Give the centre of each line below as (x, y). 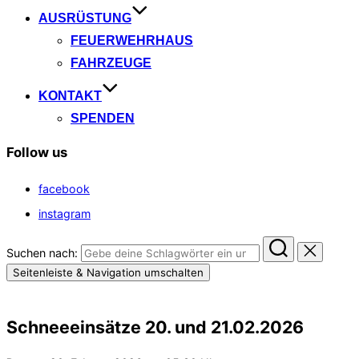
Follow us (37, 153)
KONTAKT (70, 96)
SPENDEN (103, 119)
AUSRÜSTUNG (85, 18)
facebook (64, 188)
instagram (65, 213)
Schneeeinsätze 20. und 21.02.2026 (155, 327)
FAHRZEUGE (111, 63)
